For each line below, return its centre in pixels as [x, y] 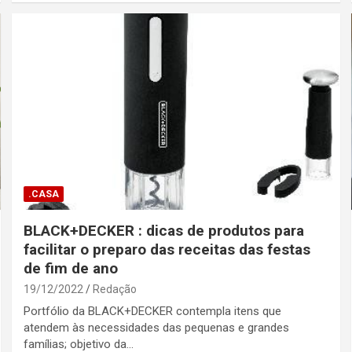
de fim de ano [71, 269]
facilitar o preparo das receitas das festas [167, 250]
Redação [115, 290]
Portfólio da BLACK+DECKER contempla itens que [153, 312]
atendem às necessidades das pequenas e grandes [157, 328]
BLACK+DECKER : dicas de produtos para [164, 231]
